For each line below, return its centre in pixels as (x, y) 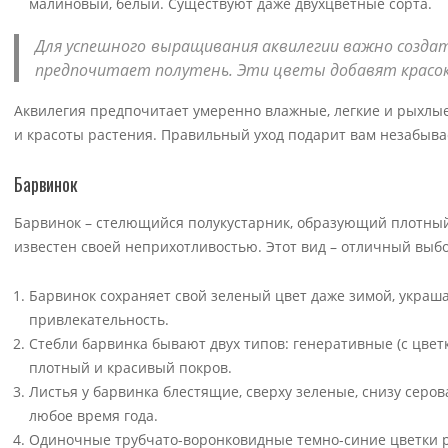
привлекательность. (99, 319)
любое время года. (93, 415)
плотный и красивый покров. (130, 367)
